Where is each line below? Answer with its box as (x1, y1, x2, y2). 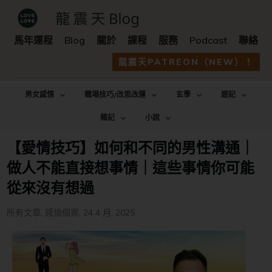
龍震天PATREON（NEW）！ (118, 56, 254, 67)
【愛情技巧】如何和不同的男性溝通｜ (7, 136, 254, 157)
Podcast (189, 34, 227, 46)
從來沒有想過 (7, 176, 94, 197)
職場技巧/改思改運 (84, 89, 146, 101)
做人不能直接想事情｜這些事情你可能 (7, 156, 254, 177)
